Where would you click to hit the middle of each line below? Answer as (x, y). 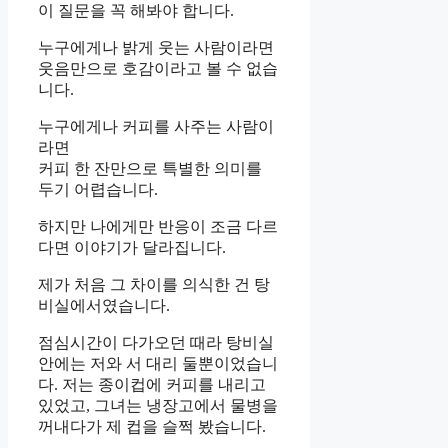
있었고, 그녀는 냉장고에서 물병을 (158, 406)
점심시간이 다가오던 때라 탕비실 (156, 343)
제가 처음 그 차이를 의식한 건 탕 (154, 285)
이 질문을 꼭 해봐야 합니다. (136, 11)
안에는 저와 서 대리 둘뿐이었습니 (158, 364)
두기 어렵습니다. (98, 190)
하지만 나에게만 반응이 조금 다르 (158, 227)
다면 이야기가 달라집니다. (132, 248)
